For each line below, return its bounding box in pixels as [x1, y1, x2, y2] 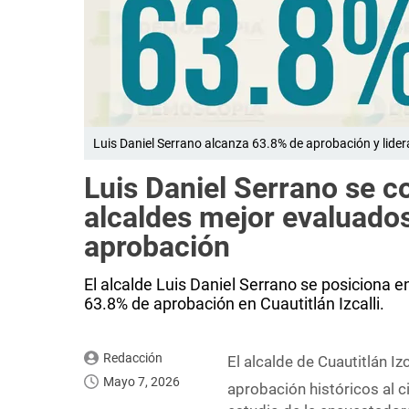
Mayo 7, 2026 [103, 374, 180, 390]
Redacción [102, 351, 163, 366]
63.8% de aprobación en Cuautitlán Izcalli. [84, 294, 384, 314]
